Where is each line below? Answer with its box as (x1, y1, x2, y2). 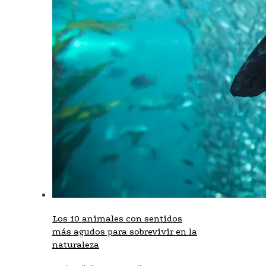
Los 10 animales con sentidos (52, 213, 182, 224)
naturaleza (52, 239, 99, 250)
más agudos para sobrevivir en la (52, 226, 197, 237)
